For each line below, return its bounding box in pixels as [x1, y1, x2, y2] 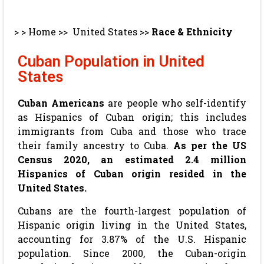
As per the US [173, 139, 247, 151]
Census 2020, [17, 153, 101, 166]
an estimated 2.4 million [101, 153, 247, 166]
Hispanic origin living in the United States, [17, 219, 247, 231]
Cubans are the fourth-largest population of [17, 204, 247, 217]
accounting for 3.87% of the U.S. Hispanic [17, 233, 247, 245]
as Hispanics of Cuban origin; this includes [17, 111, 247, 123]
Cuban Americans [17, 97, 105, 109]
